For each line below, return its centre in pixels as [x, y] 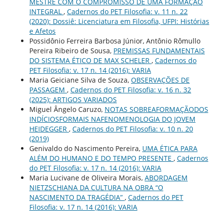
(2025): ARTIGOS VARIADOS [73, 100]
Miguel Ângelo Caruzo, [67, 109]
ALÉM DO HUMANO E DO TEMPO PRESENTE [101, 158]
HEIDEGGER [49, 129]
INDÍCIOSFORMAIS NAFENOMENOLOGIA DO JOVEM [112, 119]
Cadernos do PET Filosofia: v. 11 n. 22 [127, 12]
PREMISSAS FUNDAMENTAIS [159, 51]
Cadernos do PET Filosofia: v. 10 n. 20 [132, 129]
